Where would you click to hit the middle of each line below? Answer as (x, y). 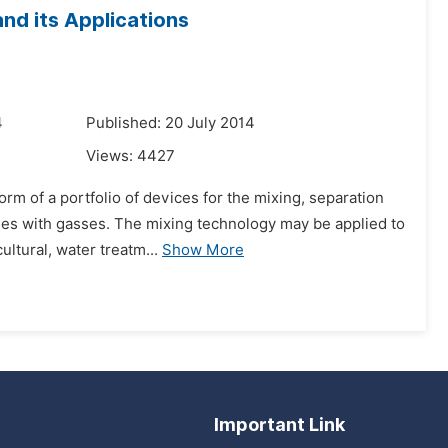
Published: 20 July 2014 (170, 123)
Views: (111, 156)
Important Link (279, 424)
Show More (203, 250)
